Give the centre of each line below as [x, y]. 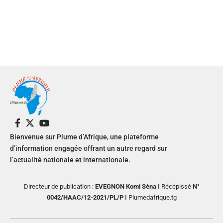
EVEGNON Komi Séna [125, 186]
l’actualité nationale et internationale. [70, 160]
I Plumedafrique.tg [150, 197]
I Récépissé [173, 186]
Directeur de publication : [59, 186]
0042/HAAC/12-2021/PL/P [85, 197]
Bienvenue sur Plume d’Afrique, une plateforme [84, 137]
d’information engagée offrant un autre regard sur [89, 148]
